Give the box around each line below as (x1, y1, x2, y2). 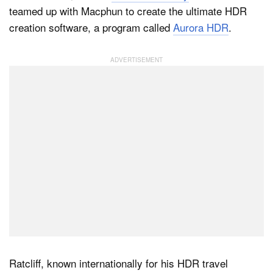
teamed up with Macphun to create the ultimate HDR (9, 2, 247, 18)
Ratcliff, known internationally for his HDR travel (9, 255, 228, 271)
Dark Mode (48, 37, 93, 48)
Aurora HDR (173, 19, 229, 35)
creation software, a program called (9, 19, 173, 35)
